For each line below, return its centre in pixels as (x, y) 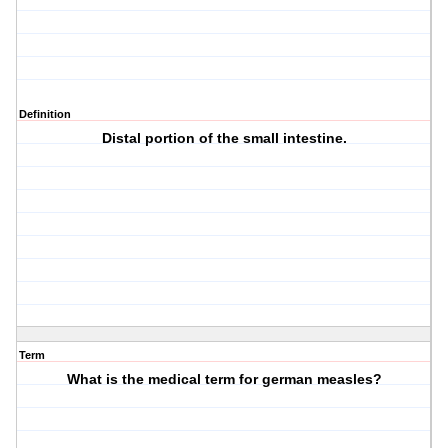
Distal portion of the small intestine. (224, 138)
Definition (45, 114)
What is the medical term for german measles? (224, 379)
